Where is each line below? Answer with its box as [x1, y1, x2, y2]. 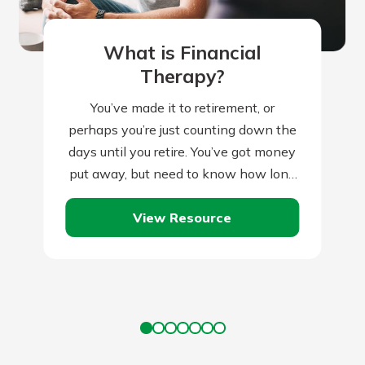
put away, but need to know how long [68, 165, 296, 182]
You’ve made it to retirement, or [90, 99, 275, 117]
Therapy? [140, 64, 225, 88]
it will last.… [147, 187, 218, 204]
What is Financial [103, 40, 262, 64]
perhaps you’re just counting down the [68, 121, 297, 139]
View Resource [133, 209, 232, 226]
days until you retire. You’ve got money [68, 143, 297, 161]
